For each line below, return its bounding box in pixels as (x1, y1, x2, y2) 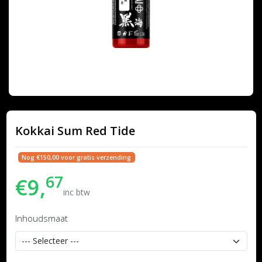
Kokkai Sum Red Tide (15, 123, 135, 139)
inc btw (63, 187, 90, 198)
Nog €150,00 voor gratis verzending (22, 153, 132, 161)
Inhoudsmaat (15, 212, 68, 224)
